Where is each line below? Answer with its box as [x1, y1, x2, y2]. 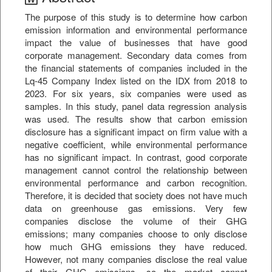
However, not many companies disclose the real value [25, 253, 247, 266]
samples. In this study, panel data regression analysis [25, 100, 247, 113]
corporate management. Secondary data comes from [25, 49, 247, 62]
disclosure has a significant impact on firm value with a [25, 125, 247, 138]
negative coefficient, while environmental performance [25, 138, 247, 151]
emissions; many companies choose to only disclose [25, 227, 247, 240]
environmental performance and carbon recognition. [25, 176, 247, 189]
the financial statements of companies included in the [25, 61, 247, 75]
